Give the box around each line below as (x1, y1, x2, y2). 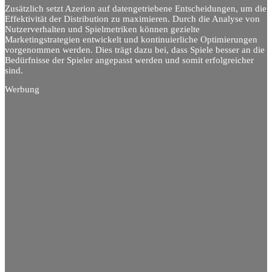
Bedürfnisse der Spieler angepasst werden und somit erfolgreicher (5, 55, 254, 65)
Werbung (5, 84, 39, 95)
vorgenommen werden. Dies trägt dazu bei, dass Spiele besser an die (5, 44, 265, 55)
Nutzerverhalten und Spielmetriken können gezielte (5, 24, 200, 34)
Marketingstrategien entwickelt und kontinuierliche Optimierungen (5, 34, 257, 44)
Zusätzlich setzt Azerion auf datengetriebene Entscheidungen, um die (5, 3, 267, 13)
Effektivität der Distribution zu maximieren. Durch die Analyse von (5, 13, 260, 24)
